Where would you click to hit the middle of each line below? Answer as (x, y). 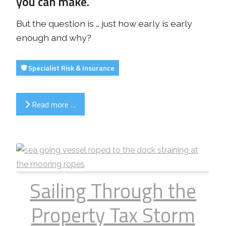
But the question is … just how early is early (104, 24)
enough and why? (54, 38)
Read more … (53, 104)
